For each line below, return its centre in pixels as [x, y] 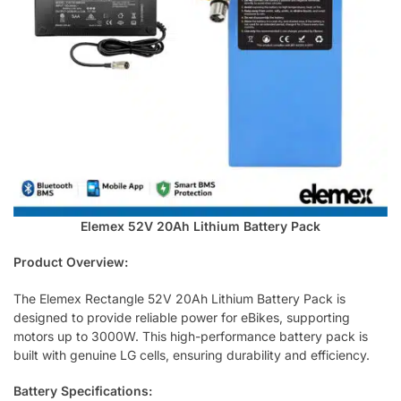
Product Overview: [71, 262]
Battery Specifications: [83, 390]
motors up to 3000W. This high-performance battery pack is [191, 336]
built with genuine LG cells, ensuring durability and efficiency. [192, 354]
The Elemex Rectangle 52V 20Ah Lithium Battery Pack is [179, 298]
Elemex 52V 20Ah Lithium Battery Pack [200, 226]
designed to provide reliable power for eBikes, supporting [182, 317]
